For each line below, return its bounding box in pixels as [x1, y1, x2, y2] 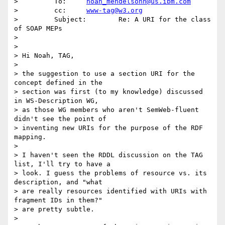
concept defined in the [14, 79, 102, 87]
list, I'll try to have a [14, 160, 110, 168]
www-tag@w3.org [86, 7, 143, 15]
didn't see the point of [14, 115, 106, 123]
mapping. [14, 133, 46, 141]
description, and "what [14, 178, 102, 186]
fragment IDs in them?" [14, 196, 102, 204]
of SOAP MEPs [14, 25, 62, 33]
